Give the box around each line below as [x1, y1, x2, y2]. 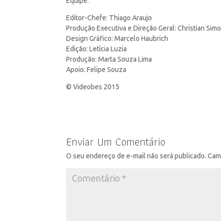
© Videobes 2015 [66, 83, 120, 92]
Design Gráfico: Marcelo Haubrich [66, 35, 169, 43]
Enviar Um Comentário [66, 133, 166, 151]
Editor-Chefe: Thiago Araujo [66, 14, 152, 23]
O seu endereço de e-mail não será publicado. [66, 152, 207, 161]
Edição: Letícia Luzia [66, 45, 127, 54]
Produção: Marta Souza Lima [66, 55, 152, 64]
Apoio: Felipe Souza [66, 66, 127, 74]
